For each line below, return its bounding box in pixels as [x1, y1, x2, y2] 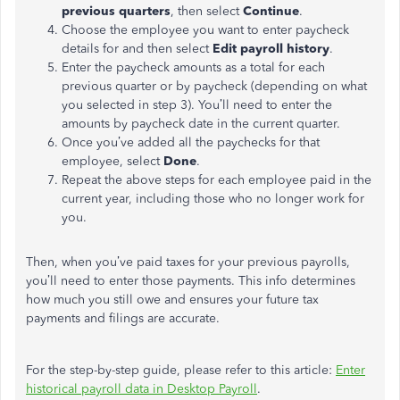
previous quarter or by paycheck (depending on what [62, 79, 367, 94]
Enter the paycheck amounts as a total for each [62, 60, 325, 75]
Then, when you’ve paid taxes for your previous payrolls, [26, 254, 350, 270]
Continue [243, 4, 299, 19]
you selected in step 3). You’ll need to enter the [62, 97, 332, 112]
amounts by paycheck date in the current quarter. [62, 116, 340, 131]
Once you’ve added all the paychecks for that [62, 135, 320, 150]
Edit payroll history [212, 41, 329, 56]
